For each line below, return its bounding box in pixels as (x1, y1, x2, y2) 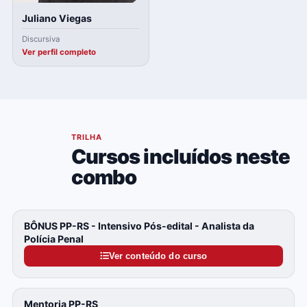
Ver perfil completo (22, 47, 97, 57)
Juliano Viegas (22, 12, 93, 24)
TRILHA (71, 132, 103, 143)
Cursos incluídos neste (71, 144, 291, 169)
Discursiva (22, 34, 61, 44)
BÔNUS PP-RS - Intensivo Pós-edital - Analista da (23, 220, 254, 232)
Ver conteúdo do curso (108, 251, 208, 262)
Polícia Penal (23, 233, 84, 245)
